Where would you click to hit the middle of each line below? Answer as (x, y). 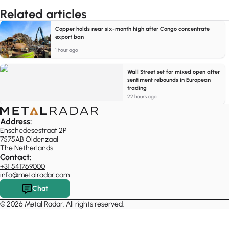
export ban (70, 37)
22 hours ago (142, 96)
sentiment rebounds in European (169, 80)
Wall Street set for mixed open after (174, 72)
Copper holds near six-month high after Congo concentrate (132, 29)
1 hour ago (67, 50)
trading (137, 88)
